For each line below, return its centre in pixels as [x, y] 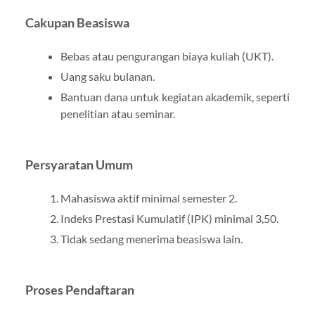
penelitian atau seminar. [117, 113]
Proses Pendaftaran [79, 290]
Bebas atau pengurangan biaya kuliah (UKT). [167, 56]
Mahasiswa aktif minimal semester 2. [148, 198]
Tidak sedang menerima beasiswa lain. [151, 238]
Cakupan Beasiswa [77, 22]
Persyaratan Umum [79, 165]
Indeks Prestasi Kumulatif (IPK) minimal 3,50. [169, 218]
